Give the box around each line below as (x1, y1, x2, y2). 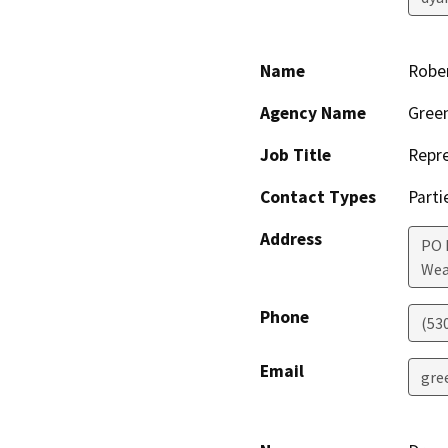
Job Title (260, 143, 331, 166)
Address (260, 227, 322, 250)
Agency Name (260, 101, 366, 124)
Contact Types (260, 185, 376, 208)
